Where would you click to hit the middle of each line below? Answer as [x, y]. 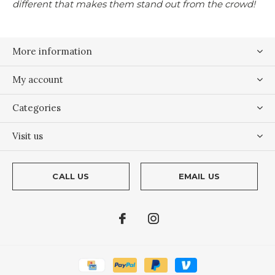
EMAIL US [199, 176]
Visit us [28, 136]
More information [52, 52]
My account [38, 80]
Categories [37, 108]
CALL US [71, 176]
